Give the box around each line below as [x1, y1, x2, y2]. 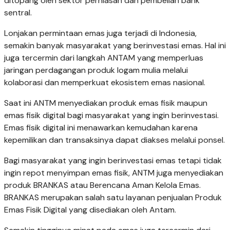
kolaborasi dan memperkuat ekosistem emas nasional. [4, 77, 205, 88]
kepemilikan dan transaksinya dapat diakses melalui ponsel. [4, 135, 225, 146]
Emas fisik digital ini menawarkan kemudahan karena [4, 122, 198, 133]
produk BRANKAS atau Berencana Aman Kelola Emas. [4, 180, 201, 191]
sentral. [4, 7, 32, 18]
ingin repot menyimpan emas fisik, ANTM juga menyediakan [4, 167, 223, 179]
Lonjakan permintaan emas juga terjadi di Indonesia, [4, 28, 197, 39]
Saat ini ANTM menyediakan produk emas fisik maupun [4, 98, 207, 109]
